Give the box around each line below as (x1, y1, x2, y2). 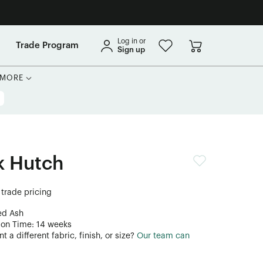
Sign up (117, 45, 145, 53)
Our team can (137, 232, 190, 240)
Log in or (117, 37, 146, 45)
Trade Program (16, 41, 79, 50)
